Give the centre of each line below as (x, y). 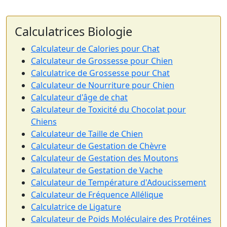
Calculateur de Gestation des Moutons (105, 158)
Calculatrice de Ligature (76, 207)
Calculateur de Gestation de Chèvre (99, 146)
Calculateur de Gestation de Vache (97, 171)
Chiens (44, 122)
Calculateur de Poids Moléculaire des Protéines (121, 219)
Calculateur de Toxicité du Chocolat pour (108, 110)
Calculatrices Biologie (73, 32)
